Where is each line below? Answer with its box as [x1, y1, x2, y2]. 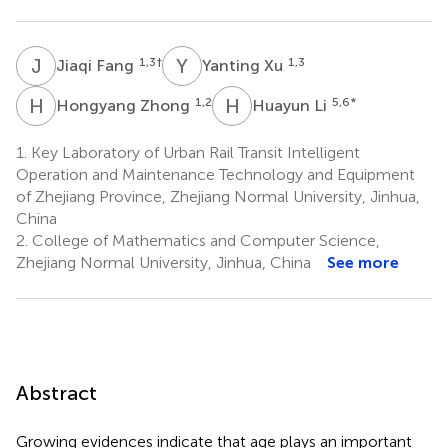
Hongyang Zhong [56, 95, 194, 115]
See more [327, 252, 399, 272]
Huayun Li [252, 95, 331, 115]
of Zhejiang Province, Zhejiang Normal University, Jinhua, [16, 186, 420, 206]
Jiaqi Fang [56, 55, 138, 75]
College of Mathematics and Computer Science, [28, 230, 380, 250]
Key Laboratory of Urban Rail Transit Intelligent [27, 142, 360, 162]
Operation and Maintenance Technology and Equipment [16, 164, 415, 184]
